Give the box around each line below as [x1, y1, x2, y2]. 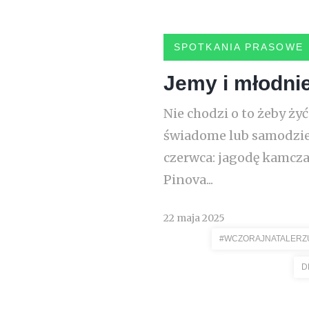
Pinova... [163, 172, 213, 188]
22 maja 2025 [163, 212, 225, 224]
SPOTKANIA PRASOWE [174, 41, 303, 52]
